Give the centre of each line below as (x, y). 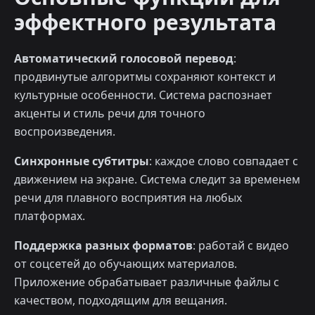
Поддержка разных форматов (103, 246)
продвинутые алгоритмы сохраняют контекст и (145, 77)
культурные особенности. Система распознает (143, 95)
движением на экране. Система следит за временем (157, 180)
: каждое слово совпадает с (224, 161)
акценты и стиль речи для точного (110, 114)
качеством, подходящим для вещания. (121, 301)
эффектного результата (145, 22)
